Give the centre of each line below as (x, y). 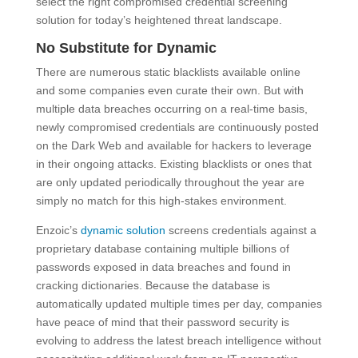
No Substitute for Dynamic (126, 48)
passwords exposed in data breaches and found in (163, 267)
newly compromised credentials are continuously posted (177, 127)
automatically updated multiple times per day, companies (179, 304)
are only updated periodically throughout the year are (170, 183)
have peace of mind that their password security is (162, 322)
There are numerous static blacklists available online (168, 72)
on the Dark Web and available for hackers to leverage (173, 146)
